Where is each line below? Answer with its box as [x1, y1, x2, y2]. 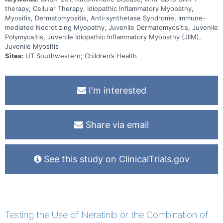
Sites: [5, 51, 23, 60]
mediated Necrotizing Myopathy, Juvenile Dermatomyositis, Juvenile [5, 23, 218, 31]
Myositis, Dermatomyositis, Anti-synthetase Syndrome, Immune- [5, 13, 206, 22]
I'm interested [86, 85, 146, 96]
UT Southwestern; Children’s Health [25, 51, 137, 60]
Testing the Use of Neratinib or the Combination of [5, 209, 208, 220]
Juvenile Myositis [5, 42, 59, 50]
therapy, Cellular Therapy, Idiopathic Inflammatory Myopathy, [5, 4, 194, 12]
